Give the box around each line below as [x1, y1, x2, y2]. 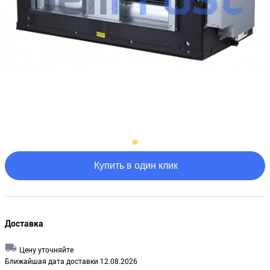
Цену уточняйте [19, 244, 74, 254]
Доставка [5, 219, 43, 229]
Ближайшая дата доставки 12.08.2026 [5, 256, 137, 266]
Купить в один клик [93, 160, 178, 171]
